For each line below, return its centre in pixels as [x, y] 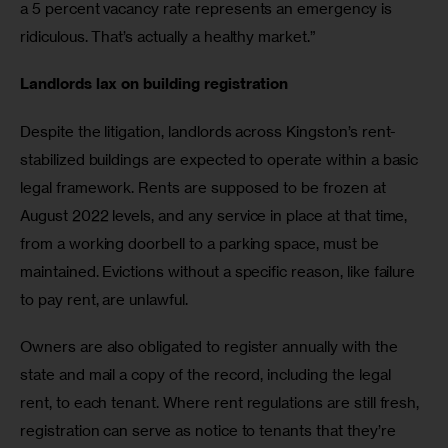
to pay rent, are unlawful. [106, 299]
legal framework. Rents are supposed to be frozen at [205, 187]
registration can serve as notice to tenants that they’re [210, 431]
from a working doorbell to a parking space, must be [201, 243]
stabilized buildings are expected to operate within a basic [221, 159]
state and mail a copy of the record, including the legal [207, 375]
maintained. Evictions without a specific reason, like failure [220, 271]
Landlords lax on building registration [158, 84]
